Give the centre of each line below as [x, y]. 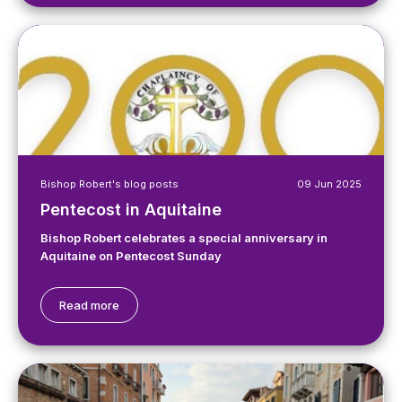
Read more [89, 305]
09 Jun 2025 [329, 184]
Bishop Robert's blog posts [109, 184]
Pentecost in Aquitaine [131, 210]
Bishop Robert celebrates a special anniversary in [184, 238]
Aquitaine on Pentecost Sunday [131, 256]
